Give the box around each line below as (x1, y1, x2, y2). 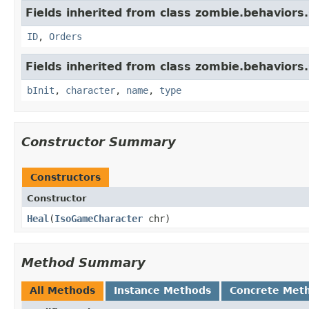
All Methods (30, 284, 95, 296)
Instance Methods (114, 284, 211, 296)
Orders (49, 30, 82, 42)
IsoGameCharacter (54, 212, 143, 224)
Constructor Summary (21, 134, 176, 149)
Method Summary (21, 255, 146, 270)
